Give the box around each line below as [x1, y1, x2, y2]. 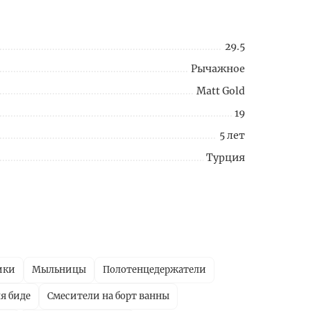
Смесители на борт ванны [47, 290, 169, 303]
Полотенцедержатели [103, 264, 206, 276]
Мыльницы [32, 264, 86, 276]
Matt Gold [196, 85, 245, 98]
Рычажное [191, 62, 245, 76]
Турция [206, 151, 245, 165]
